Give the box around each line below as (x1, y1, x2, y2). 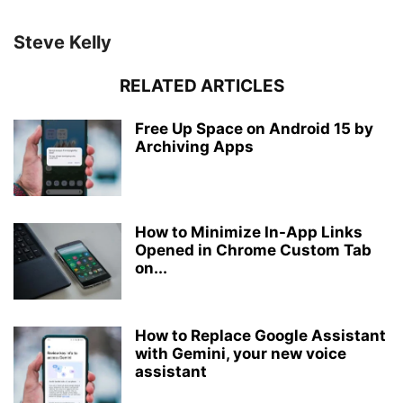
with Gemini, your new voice (135, 345, 346, 363)
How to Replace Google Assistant (135, 327, 386, 345)
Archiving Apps (135, 138, 254, 157)
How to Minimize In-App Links (135, 223, 363, 242)
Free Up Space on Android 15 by (135, 120, 373, 139)
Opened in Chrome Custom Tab (135, 241, 372, 260)
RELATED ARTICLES (119, 76, 284, 97)
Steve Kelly (13, 31, 112, 54)
